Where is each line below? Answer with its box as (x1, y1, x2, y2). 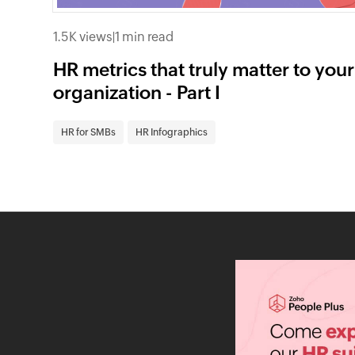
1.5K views (53, 29, 113, 44)
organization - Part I (53, 82, 221, 103)
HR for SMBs (61, 126, 116, 138)
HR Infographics (136, 126, 208, 138)
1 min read (115, 29, 174, 44)
